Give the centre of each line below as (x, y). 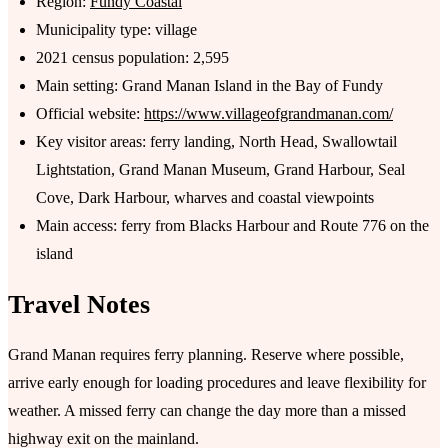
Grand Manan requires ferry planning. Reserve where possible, (206, 355)
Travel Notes (79, 304)
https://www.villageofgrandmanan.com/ (268, 114)
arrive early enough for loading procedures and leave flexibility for (217, 383)
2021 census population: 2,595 (132, 58)
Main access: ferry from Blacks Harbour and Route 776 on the (232, 226)
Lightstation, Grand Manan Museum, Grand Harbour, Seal (220, 170)
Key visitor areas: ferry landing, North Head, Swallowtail (216, 142)
